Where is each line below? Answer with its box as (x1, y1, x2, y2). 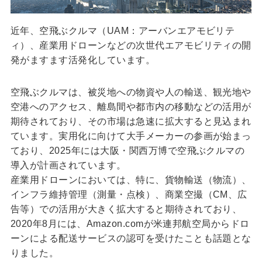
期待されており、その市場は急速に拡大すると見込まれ (10, 116, 251, 126)
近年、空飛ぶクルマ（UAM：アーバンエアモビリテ (10, 25, 235, 36)
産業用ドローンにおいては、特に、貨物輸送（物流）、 (10, 174, 251, 185)
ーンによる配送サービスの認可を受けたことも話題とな (10, 233, 251, 243)
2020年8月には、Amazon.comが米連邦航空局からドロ (10, 218, 250, 229)
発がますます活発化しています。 (10, 54, 156, 65)
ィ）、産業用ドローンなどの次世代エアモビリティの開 (10, 40, 251, 50)
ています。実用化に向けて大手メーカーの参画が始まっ (10, 130, 251, 141)
